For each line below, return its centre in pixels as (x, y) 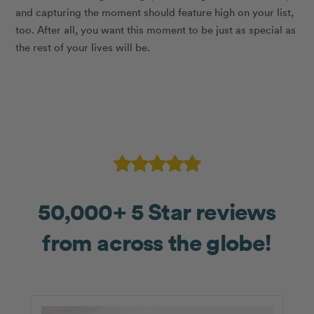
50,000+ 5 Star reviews (157, 211)
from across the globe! (157, 241)
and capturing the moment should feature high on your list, (155, 12)
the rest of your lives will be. (83, 47)
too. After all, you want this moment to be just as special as (156, 29)
